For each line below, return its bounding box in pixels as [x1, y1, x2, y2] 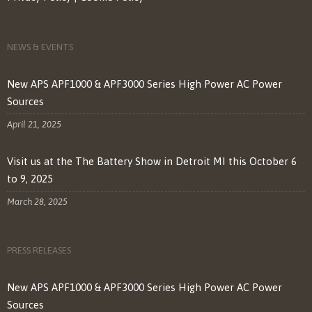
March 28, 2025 [7, 196, 68, 208]
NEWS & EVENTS [7, 42, 73, 53]
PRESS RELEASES [7, 245, 71, 256]
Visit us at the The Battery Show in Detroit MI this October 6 [7, 155, 297, 168]
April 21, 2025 [7, 119, 61, 130]
